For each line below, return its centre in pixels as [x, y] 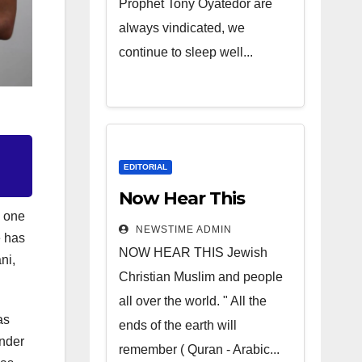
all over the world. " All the [192, 301]
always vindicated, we [181, 28]
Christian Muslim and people [200, 277]
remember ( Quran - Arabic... [199, 349]
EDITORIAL [145, 167]
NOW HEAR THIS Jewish [193, 253]
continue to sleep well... [185, 52]
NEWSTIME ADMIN [182, 229]
